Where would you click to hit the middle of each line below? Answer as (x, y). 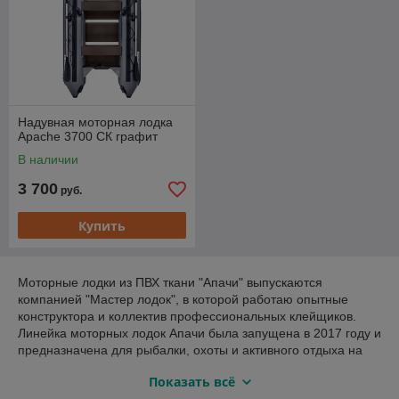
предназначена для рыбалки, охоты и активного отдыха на (190, 350)
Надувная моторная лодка (95, 122)
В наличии (48, 159)
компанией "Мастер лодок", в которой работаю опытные (183, 299)
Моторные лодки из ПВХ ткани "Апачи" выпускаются (170, 282)
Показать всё (191, 382)
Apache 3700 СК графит (88, 136)
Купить (102, 225)
